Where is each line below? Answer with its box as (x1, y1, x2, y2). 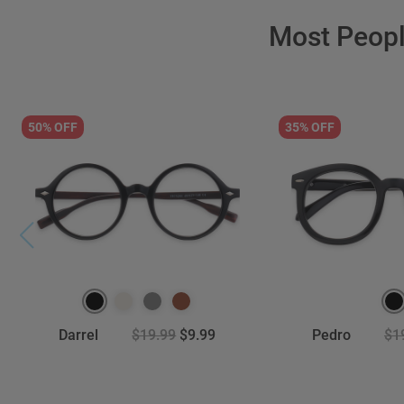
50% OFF (28, 120, 78, 134)
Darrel (59, 326, 99, 344)
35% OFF (284, 120, 335, 134)
